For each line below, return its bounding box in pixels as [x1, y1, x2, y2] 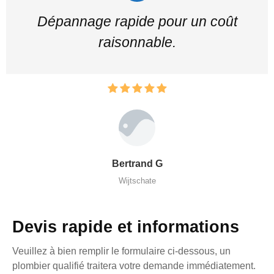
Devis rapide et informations [12, 217, 239, 236]
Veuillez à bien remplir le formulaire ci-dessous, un [12, 245, 231, 256]
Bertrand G [111, 158, 163, 169]
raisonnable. [98, 34, 176, 50]
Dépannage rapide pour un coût [37, 13, 237, 29]
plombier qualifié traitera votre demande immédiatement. [12, 260, 256, 271]
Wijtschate [118, 176, 156, 185]
